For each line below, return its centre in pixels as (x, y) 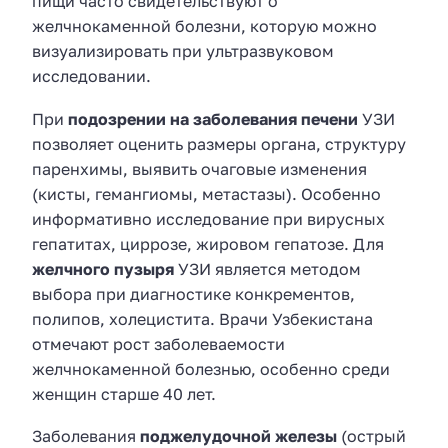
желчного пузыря (103, 268)
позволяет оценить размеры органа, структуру (219, 143)
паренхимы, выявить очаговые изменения (199, 168)
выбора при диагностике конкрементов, (193, 293)
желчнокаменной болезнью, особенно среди (211, 368)
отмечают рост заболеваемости (158, 343)
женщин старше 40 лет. (124, 393)
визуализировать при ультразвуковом (183, 51)
